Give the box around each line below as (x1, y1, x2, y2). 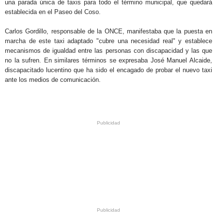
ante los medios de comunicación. (5, 76, 101, 83)
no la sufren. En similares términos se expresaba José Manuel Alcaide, (5, 56, 212, 64)
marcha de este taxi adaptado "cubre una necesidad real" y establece (5, 37, 212, 45)
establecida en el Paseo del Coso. (5, 8, 101, 15)
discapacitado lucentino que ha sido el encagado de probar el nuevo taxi (5, 66, 212, 74)
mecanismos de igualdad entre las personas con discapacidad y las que (5, 46, 212, 54)
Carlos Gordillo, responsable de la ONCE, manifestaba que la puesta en (5, 27, 212, 35)
